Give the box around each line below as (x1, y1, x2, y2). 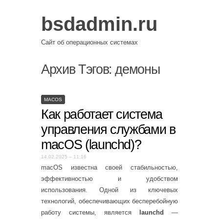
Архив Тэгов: (41, 62, 115, 77)
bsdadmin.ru (41, 13, 157, 35)
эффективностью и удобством (41, 175, 178, 182)
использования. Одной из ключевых (41, 186, 178, 194)
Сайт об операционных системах (41, 38, 138, 46)
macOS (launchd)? (41, 137, 141, 152)
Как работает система (41, 107, 162, 122)
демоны (115, 62, 160, 77)
